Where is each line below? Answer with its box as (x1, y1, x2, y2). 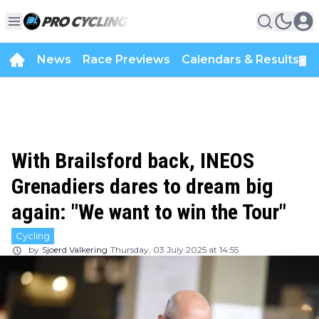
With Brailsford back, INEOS (11, 148, 254, 173)
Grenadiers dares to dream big (11, 174, 273, 199)
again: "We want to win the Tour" (11, 199, 286, 224)
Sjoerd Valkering (42, 244, 108, 255)
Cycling (16, 230, 50, 241)
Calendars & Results (182, 53, 299, 66)
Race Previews (83, 53, 170, 66)
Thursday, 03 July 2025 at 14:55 (110, 244, 239, 255)
